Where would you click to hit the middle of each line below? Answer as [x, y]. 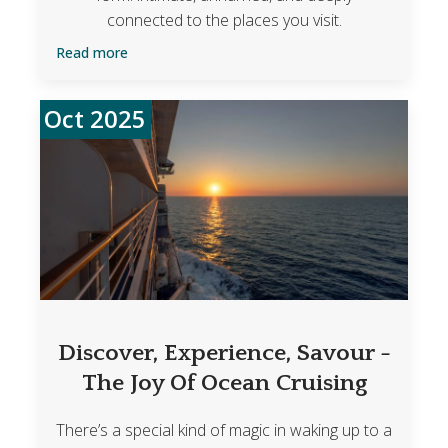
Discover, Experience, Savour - [224, 353]
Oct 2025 [95, 119]
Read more [91, 53]
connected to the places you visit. [224, 20]
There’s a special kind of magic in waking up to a [224, 430]
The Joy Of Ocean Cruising [224, 383]
